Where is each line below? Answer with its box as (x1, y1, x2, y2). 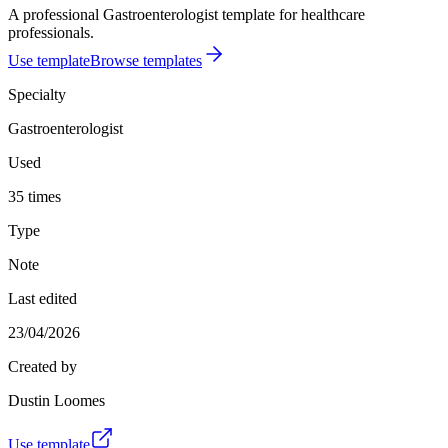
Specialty (8, 85, 66, 103)
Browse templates (90, 51, 202, 69)
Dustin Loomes (8, 391, 105, 409)
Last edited (8, 289, 77, 307)
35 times (8, 187, 61, 205)
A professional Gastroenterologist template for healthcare (8, 5, 365, 23)
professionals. (8, 23, 94, 41)
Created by (8, 357, 77, 375)
